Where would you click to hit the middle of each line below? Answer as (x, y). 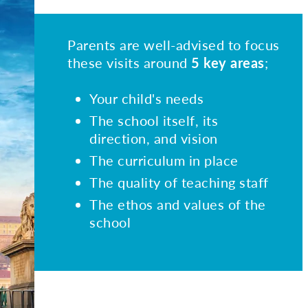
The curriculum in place (164, 160)
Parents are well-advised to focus (174, 45)
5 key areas (228, 63)
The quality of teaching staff (179, 182)
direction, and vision (154, 138)
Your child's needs (146, 98)
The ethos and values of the (178, 204)
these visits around (129, 63)
